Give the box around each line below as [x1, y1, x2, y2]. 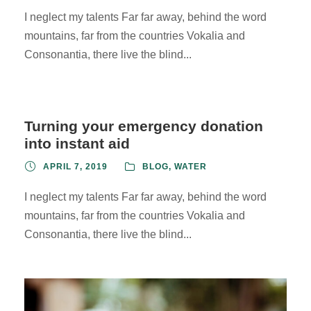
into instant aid [24, 135, 130, 151]
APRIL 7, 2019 [43, 161, 108, 171]
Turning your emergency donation [24, 117, 263, 134]
